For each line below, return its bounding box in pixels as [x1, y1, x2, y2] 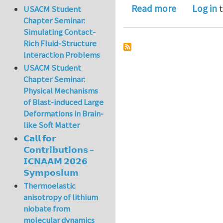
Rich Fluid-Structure [23, 38, 97, 49]
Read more [131, 2, 176, 14]
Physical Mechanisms [23, 85, 99, 97]
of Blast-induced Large [23, 97, 104, 108]
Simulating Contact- [23, 26, 96, 38]
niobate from [23, 203, 71, 215]
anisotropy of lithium [23, 192, 99, 203]
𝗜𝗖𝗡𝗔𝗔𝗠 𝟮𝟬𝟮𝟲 [23, 155, 88, 167]
